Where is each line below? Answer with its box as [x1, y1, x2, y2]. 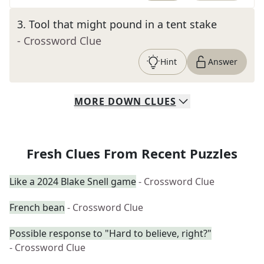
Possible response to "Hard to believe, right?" [9, 227, 212, 240]
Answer [208, 56, 237, 67]
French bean [9, 201, 65, 214]
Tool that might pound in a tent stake [29, 17, 217, 31]
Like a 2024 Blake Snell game [9, 175, 136, 188]
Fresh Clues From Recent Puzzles [27, 144, 237, 162]
